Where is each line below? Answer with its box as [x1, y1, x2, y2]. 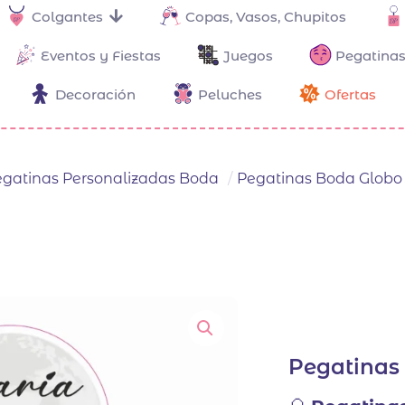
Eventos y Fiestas [40, 46, 161, 64]
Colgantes [32, 7, 103, 25]
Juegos [222, 46, 273, 64]
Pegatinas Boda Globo [237, 170, 402, 188]
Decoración [55, 85, 136, 103]
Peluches [198, 85, 262, 103]
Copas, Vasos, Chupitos [185, 7, 346, 25]
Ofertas [325, 85, 376, 103]
